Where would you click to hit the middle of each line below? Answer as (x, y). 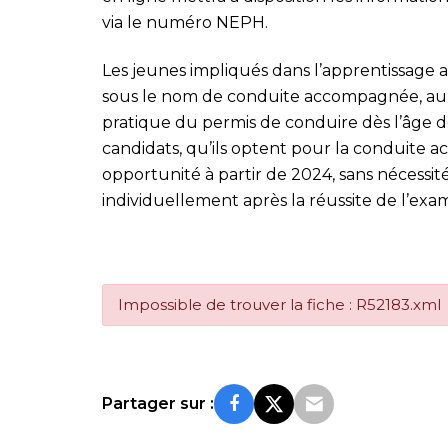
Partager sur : (158, 403)
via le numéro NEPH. (185, 22)
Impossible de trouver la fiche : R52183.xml (279, 304)
